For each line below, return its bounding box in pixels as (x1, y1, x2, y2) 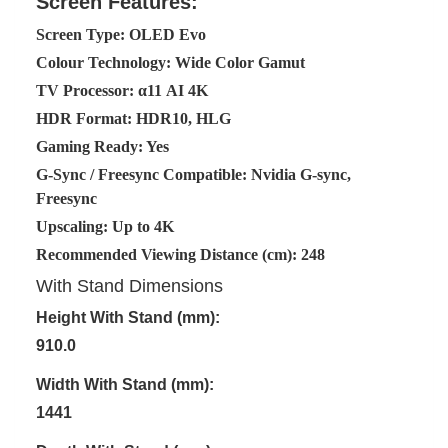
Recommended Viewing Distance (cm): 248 (36, 245, 325, 263)
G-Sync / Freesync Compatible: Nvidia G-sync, (36, 165, 351, 183)
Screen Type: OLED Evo (36, 25, 206, 43)
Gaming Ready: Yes (36, 137, 169, 155)
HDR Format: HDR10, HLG (36, 109, 231, 127)
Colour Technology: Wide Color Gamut (36, 53, 305, 71)
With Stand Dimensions (36, 275, 223, 296)
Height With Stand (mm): (36, 308, 220, 326)
